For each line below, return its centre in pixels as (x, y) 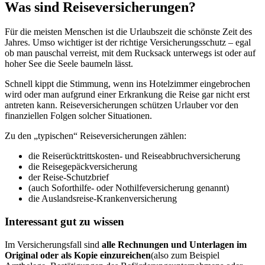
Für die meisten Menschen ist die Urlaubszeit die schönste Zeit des (128, 32)
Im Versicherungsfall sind (52, 244)
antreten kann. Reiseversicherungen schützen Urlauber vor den (122, 105)
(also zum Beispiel (185, 255)
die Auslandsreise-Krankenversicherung (103, 199)
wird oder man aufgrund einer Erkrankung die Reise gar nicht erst (127, 95)
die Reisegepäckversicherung (83, 167)
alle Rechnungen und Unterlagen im (174, 244)
